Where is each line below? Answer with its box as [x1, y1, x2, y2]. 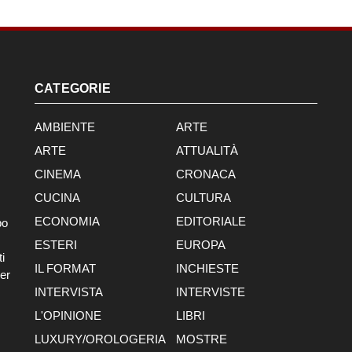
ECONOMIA [35, 214, 100, 228]
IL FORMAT [35, 262, 96, 275]
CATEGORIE [35, 82, 111, 95]
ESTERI [35, 238, 77, 251]
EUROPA [176, 238, 225, 251]
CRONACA [176, 167, 236, 181]
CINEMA [35, 167, 81, 181]
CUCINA [35, 191, 80, 204]
